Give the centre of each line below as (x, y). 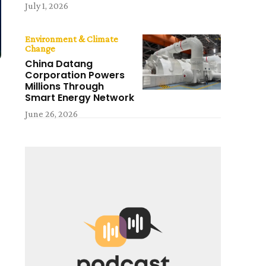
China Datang (59, 64)
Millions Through (65, 87)
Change (40, 49)
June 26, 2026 (52, 114)
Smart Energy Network (80, 98)
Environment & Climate (72, 39)
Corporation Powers (75, 75)
